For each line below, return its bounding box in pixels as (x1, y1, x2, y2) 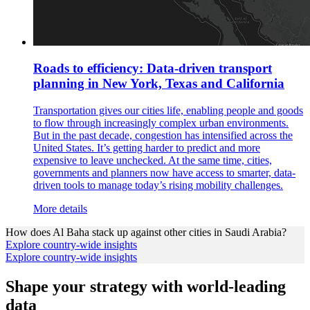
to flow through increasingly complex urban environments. (33, 117, 289, 129)
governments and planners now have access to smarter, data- (33, 167, 295, 179)
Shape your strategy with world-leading (6, 277, 286, 295)
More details (33, 203, 87, 215)
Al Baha (53, 226, 89, 238)
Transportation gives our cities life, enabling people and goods (33, 104, 303, 116)
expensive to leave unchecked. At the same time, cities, (33, 154, 272, 166)
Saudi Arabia (225, 226, 282, 238)
